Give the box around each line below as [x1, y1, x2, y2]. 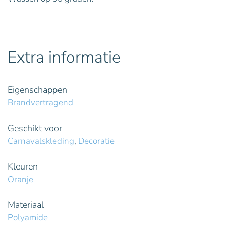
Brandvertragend [8, 96, 73, 108]
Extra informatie [8, 46, 121, 68]
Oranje [8, 173, 33, 185]
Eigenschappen [8, 83, 67, 96]
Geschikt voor [8, 122, 62, 134]
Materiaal [8, 198, 44, 211]
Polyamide [8, 211, 48, 223]
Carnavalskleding [8, 135, 74, 147]
